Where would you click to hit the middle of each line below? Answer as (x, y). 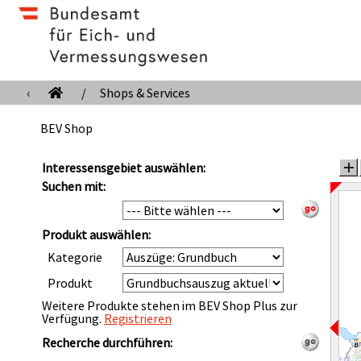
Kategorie (75, 257)
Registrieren (138, 318)
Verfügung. (73, 318)
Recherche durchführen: (107, 342)
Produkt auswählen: (96, 234)
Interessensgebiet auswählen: (124, 168)
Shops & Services (145, 93)
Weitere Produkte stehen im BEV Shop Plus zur (170, 305)
